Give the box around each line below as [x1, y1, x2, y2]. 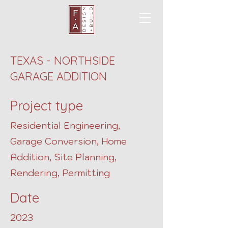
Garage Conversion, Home [10, 135, 127, 147]
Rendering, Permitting [10, 167, 110, 179]
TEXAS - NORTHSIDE [10, 53, 115, 68]
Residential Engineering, [10, 120, 120, 131]
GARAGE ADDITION [10, 69, 107, 83]
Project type [10, 97, 83, 114]
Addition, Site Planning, [10, 151, 117, 163]
